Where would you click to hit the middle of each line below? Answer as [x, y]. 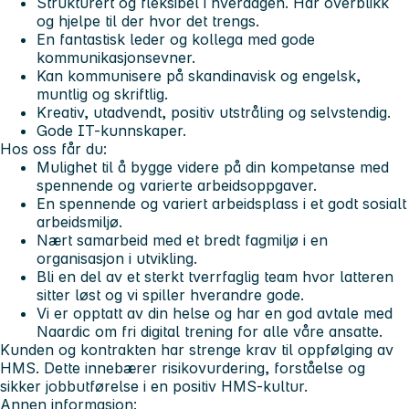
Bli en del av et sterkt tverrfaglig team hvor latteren [215, 276]
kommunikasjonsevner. [116, 57]
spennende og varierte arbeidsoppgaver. [177, 185]
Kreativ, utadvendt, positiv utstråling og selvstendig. [214, 112]
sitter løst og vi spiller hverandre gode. [170, 294]
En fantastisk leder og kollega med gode [176, 39]
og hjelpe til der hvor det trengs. [148, 21]
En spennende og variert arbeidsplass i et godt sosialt [221, 203]
